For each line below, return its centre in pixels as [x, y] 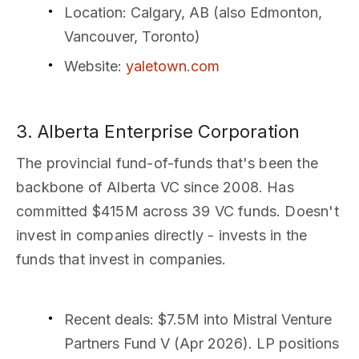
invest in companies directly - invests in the [162, 236]
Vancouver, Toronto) [132, 36]
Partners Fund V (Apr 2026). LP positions [202, 344]
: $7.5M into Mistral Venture [241, 320]
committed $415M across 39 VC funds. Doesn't [177, 212]
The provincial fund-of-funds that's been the [167, 163]
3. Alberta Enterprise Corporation [158, 132]
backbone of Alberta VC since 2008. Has [155, 188]
